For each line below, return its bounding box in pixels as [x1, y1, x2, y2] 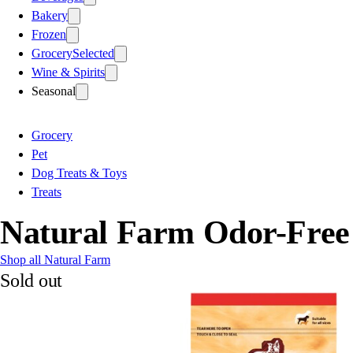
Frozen [32, 27, 66, 41]
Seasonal [32, 84, 76, 98]
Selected [72, 46, 114, 60]
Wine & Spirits [32, 65, 105, 79]
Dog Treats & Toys [32, 165, 127, 180]
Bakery [32, 8, 68, 22]
